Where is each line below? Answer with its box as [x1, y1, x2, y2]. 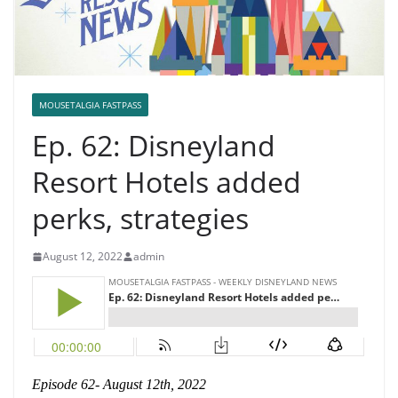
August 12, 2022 [43, 249, 123, 265]
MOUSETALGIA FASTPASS [39, 99, 141, 112]
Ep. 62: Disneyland [32, 126, 275, 165]
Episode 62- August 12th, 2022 [32, 377, 206, 393]
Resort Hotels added [32, 163, 301, 202]
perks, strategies [32, 199, 249, 238]
